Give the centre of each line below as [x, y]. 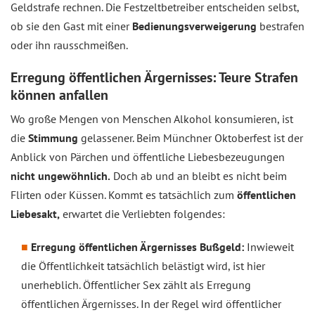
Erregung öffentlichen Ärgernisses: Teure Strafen [154, 77]
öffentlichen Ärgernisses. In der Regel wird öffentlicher [151, 304]
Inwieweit [269, 247]
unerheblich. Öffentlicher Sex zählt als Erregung [136, 285]
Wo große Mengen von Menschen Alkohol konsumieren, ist [152, 119]
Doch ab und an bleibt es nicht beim [199, 176]
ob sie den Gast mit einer [70, 26]
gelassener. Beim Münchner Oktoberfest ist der [191, 138]
